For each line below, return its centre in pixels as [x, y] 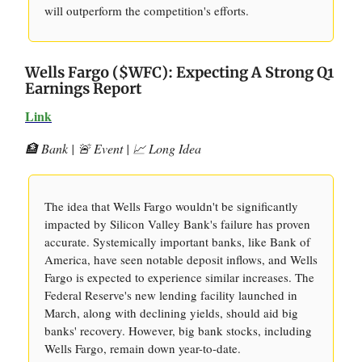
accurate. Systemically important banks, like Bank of [177, 242]
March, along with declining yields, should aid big [171, 313]
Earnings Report [83, 88]
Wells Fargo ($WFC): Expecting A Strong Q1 [179, 72]
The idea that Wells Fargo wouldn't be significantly [171, 206]
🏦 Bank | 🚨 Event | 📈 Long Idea [113, 148]
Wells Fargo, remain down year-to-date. [143, 348]
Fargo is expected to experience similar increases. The [179, 277]
